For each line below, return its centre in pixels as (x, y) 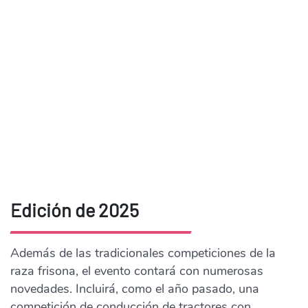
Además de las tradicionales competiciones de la (143, 253)
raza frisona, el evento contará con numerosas (137, 271)
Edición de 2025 (75, 209)
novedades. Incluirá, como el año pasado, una (135, 288)
